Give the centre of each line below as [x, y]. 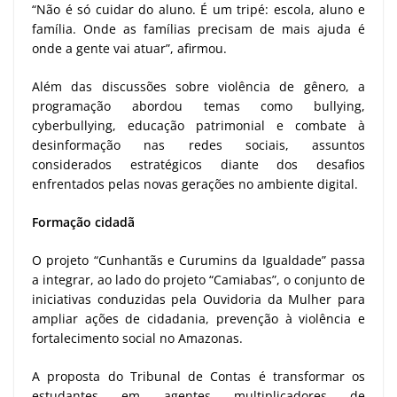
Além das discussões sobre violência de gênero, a [198, 86]
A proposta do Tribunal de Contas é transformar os [198, 376]
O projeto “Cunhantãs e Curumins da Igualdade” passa [198, 260]
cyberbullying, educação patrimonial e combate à [198, 125]
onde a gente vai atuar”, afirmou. [129, 48]
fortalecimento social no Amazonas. [137, 338]
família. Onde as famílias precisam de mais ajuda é [198, 28]
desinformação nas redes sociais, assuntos [198, 144]
